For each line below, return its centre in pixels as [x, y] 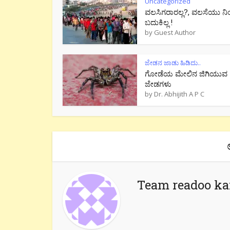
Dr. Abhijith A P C [179, 94]
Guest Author [175, 32]
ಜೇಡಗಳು [158, 83]
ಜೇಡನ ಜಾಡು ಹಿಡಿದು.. [173, 62]
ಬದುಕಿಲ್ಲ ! [159, 22]
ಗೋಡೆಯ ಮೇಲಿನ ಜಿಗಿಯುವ [186, 73]
